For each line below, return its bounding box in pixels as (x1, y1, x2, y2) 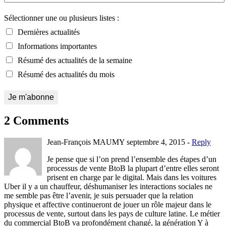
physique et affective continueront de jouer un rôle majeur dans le (4, 200, 211, 209)
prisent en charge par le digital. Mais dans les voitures (47, 173, 216, 182)
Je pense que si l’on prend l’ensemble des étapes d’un (47, 155, 216, 164)
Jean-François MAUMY (47, 138, 125, 147)
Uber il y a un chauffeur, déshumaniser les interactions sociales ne (4, 182, 212, 191)
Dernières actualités (16, 27, 80, 36)
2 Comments (4, 114, 69, 128)
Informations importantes (16, 41, 97, 50)
